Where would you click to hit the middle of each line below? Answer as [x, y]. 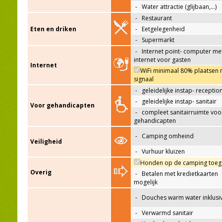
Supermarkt [158, 40]
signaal [144, 79]
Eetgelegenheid [163, 29]
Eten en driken [53, 29]
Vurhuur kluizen [163, 152]
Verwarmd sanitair [167, 213]
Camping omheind [168, 136]
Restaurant [157, 18]
